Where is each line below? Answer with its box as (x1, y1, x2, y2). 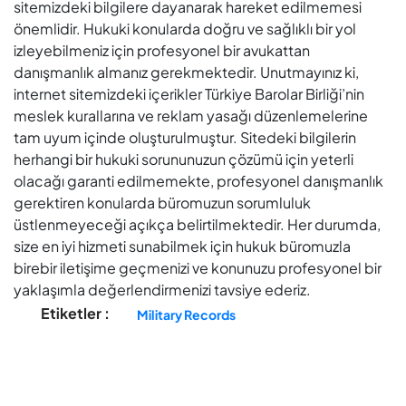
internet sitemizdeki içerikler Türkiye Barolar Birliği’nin (14, 84, 364, 104)
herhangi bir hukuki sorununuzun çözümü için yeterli (14, 150, 353, 169)
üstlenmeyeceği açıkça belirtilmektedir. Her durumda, (14, 215, 381, 235)
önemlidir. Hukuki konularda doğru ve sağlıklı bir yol (14, 19, 356, 39)
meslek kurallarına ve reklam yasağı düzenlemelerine (14, 106, 368, 126)
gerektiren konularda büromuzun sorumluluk (14, 193, 311, 213)
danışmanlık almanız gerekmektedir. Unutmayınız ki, (14, 63, 359, 82)
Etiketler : (41, 303, 110, 323)
